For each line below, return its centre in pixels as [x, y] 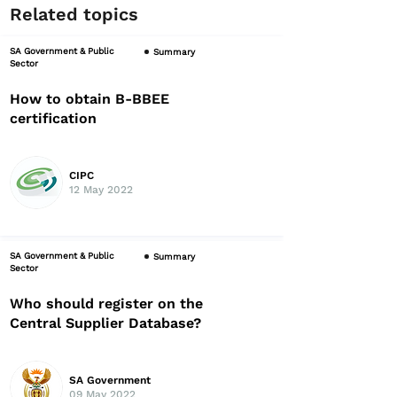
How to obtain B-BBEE [90, 99]
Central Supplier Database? [105, 323]
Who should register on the [106, 304]
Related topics [74, 14]
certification [53, 118]
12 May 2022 [101, 190]
